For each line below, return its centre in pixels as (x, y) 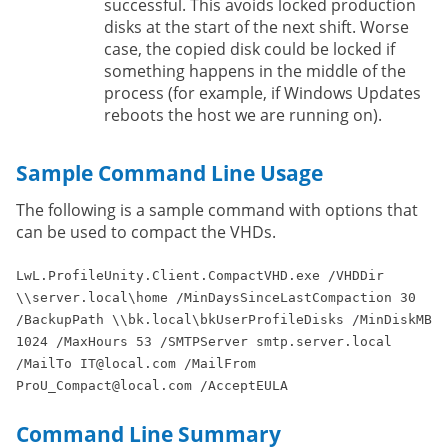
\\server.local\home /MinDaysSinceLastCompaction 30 (216, 297)
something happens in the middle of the (255, 70)
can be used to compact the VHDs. (146, 231)
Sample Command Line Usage (169, 172)
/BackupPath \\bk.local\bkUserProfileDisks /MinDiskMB (224, 319)
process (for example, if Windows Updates (262, 92)
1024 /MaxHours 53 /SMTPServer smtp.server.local (204, 341)
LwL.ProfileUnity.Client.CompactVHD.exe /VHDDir (200, 275)
